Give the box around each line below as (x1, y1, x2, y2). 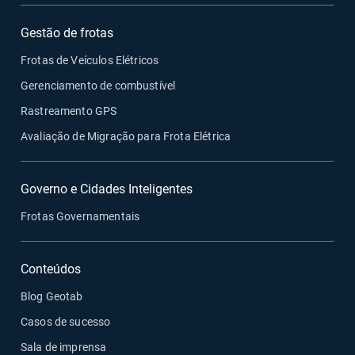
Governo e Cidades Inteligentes (21, 181, 193, 197)
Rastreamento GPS (21, 104, 117, 117)
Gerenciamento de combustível (21, 78, 176, 92)
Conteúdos (21, 261, 81, 277)
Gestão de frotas (21, 25, 113, 40)
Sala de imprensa (21, 340, 107, 353)
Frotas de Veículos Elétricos (21, 53, 159, 67)
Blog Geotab (21, 289, 83, 303)
